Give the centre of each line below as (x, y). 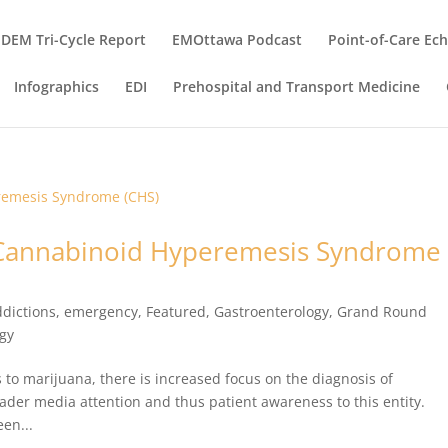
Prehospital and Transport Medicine (297, 86)
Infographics (57, 86)
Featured (176, 311)
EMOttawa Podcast (237, 39)
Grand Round (382, 311)
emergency (101, 311)
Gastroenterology (272, 311)
